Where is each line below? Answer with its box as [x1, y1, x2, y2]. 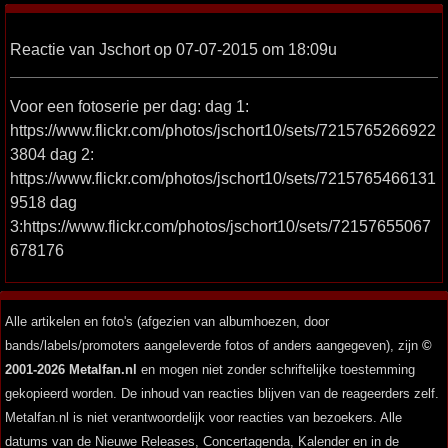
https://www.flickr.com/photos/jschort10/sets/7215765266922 [10, 121, 436, 140]
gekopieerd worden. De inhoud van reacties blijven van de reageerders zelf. [5, 386, 439, 402]
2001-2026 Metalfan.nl [5, 362, 137, 378]
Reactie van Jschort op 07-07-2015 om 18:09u [10, 40, 337, 59]
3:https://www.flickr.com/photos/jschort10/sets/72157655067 [10, 217, 431, 236]
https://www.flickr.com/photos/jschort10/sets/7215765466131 [10, 169, 436, 188]
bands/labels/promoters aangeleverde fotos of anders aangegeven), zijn [5, 338, 422, 354]
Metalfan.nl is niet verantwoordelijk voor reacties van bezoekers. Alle [5, 410, 402, 426]
